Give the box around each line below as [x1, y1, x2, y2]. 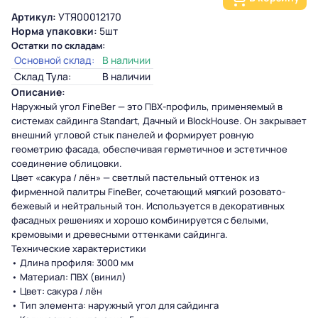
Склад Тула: [14, 70, 71, 83]
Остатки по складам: [11, 39, 105, 52]
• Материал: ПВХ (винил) [11, 270, 128, 283]
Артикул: [11, 10, 56, 23]
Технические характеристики [11, 242, 146, 255]
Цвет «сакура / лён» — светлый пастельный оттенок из [11, 171, 260, 184]
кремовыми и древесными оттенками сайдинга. [11, 228, 230, 241]
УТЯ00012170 [56, 10, 121, 23]
